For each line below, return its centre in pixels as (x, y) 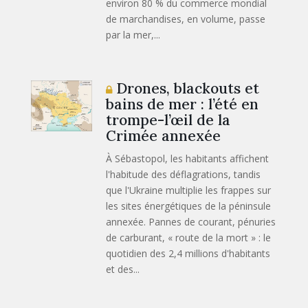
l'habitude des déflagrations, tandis (184, 174)
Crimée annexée (164, 135)
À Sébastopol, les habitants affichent (188, 158)
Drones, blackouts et (186, 88)
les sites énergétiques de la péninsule (189, 206)
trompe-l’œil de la (168, 120)
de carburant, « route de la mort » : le (189, 237)
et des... (123, 269)
